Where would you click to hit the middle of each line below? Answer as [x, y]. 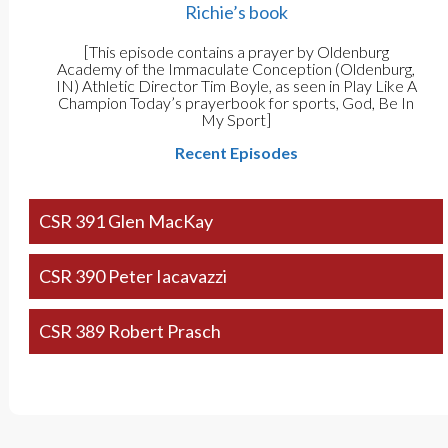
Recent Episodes [236, 153]
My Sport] [236, 120]
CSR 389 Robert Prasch [129, 331]
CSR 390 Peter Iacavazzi [132, 276]
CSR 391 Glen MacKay [125, 221]
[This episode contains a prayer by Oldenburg [236, 52]
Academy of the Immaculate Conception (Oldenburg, [236, 69]
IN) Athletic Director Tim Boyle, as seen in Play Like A [236, 86]
